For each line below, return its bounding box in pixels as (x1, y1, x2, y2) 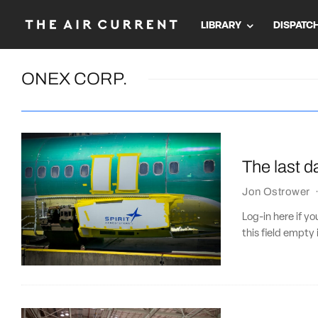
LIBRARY (201, 20, 241, 31)
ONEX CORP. (21, 70, 127, 88)
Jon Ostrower (242, 185, 310, 197)
